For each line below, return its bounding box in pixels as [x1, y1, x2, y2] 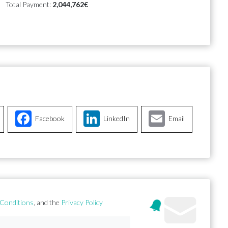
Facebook [35, 114, 65, 123]
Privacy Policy [61, 198, 103, 207]
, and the [34, 198, 62, 207]
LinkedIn [103, 114, 130, 123]
